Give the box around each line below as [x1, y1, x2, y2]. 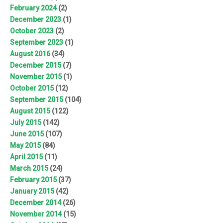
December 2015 [10, 61, 61, 70]
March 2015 [10, 164, 48, 173]
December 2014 [10, 199, 61, 207]
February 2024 [10, 4, 57, 12]
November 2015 [10, 73, 62, 81]
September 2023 [10, 38, 63, 47]
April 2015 [10, 153, 43, 161]
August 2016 [10, 50, 50, 58]
